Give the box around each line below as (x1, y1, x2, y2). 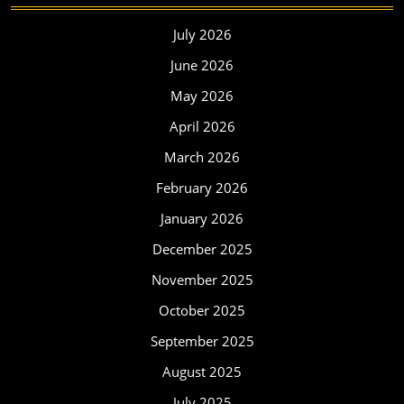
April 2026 (169, 117, 235, 135)
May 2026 (170, 87, 234, 105)
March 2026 (164, 148, 240, 166)
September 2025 (150, 332, 254, 350)
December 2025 (151, 240, 252, 258)
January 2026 (161, 209, 243, 227)
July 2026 (172, 25, 232, 43)
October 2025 (159, 301, 245, 319)
